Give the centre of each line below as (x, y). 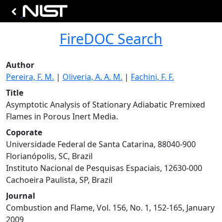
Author (20, 65)
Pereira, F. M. (30, 77)
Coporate (24, 132)
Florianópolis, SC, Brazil (49, 156)
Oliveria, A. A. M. (92, 77)
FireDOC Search (111, 38)
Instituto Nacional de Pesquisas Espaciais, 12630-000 (104, 168)
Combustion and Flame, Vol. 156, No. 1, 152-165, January (110, 208)
